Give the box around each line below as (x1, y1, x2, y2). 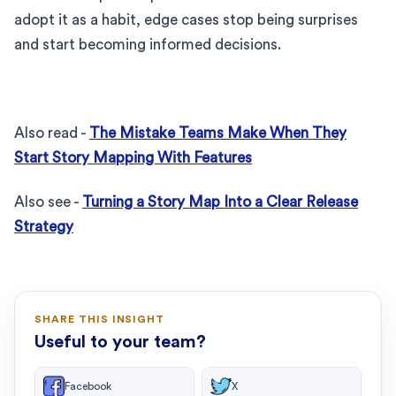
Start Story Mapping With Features (14, 149, 252, 165)
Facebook (65, 380, 111, 392)
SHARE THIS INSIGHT (34, 313, 165, 324)
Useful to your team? (34, 332, 206, 351)
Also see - (14, 194, 82, 209)
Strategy (14, 218, 73, 234)
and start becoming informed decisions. (14, 36, 281, 52)
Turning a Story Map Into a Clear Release (82, 194, 358, 209)
